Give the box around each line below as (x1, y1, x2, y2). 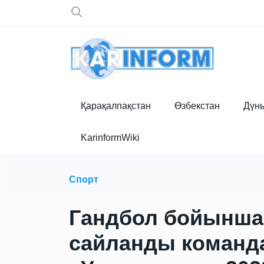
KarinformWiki (81, 133, 140, 143)
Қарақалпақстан (81, 101, 151, 111)
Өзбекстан (174, 101, 220, 111)
